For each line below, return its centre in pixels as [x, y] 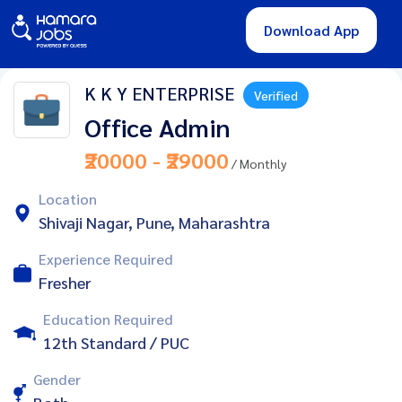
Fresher [65, 282]
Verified [276, 95]
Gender [57, 379]
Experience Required [106, 258]
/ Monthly [258, 163]
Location [68, 198]
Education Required [108, 319]
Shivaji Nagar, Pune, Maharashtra [154, 222]
